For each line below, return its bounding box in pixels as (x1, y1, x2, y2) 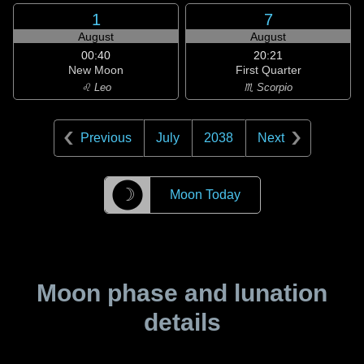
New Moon (68, 63, 123, 76)
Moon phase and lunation (37, 279, 327, 306)
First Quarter (235, 63, 301, 76)
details (143, 309, 221, 336)
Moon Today (169, 188, 240, 201)
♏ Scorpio (244, 81, 292, 93)
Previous (80, 131, 132, 145)
